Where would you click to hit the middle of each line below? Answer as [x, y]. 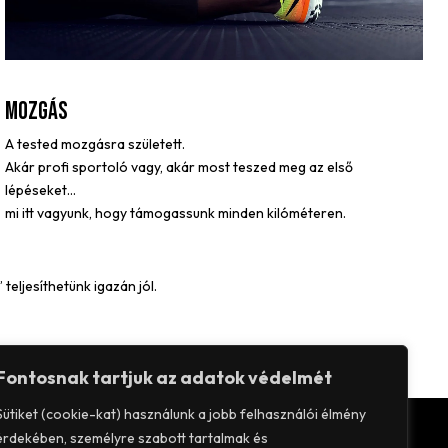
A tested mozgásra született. [94, 143]
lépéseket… [40, 189]
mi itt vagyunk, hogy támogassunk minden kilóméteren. [175, 212]
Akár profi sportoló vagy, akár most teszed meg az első [178, 166]
